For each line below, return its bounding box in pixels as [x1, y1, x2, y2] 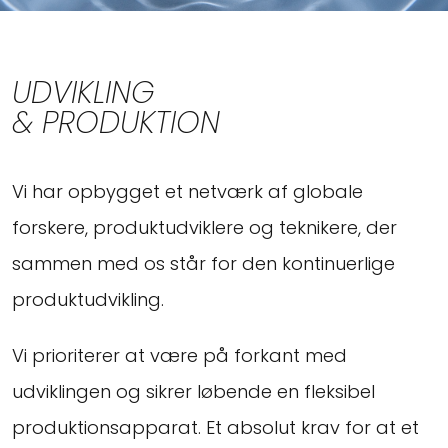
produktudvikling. [12, 286, 164, 312]
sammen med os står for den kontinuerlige [12, 250, 395, 276]
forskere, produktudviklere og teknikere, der [12, 214, 397, 240]
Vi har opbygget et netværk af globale [12, 178, 363, 204]
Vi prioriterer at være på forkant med [12, 342, 347, 368]
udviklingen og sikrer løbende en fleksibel [12, 378, 375, 404]
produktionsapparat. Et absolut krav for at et [12, 414, 419, 440]
